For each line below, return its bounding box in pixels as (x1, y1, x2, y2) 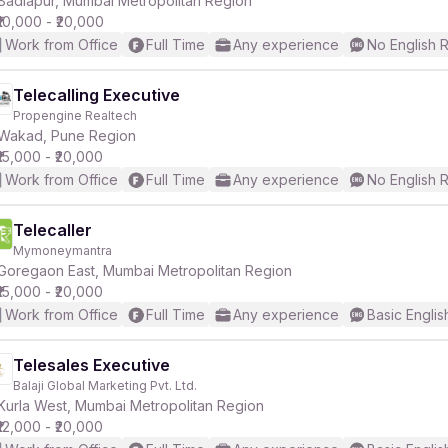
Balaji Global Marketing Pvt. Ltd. (13, 378, 197, 393)
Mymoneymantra (13, 243, 112, 258)
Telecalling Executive (13, 85, 180, 105)
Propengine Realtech (13, 108, 137, 123)
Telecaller (13, 220, 92, 240)
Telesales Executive (13, 355, 170, 375)
